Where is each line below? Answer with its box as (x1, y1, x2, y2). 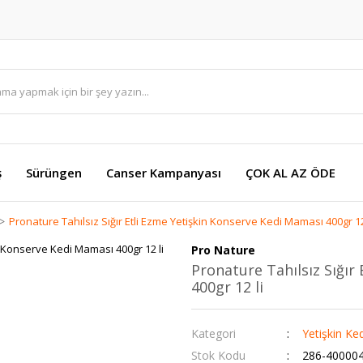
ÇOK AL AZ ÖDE (246, 164, 335, 181)
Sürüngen (26, 164, 82, 181)
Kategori (191, 326, 236, 341)
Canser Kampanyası (106, 164, 221, 181)
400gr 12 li (191, 277, 263, 297)
